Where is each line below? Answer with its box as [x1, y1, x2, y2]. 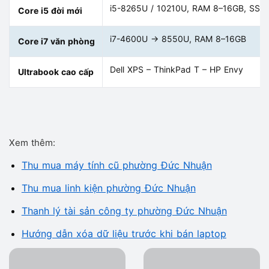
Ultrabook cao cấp [18, 67, 94, 77]
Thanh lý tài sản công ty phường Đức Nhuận [21, 205, 227, 217]
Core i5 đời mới [18, 5, 82, 16]
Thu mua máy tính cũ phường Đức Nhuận [21, 159, 212, 172]
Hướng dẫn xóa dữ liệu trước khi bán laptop [21, 228, 226, 240]
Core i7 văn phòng [18, 36, 95, 47]
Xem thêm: [9, 137, 55, 149]
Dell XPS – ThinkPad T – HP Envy [110, 64, 243, 75]
